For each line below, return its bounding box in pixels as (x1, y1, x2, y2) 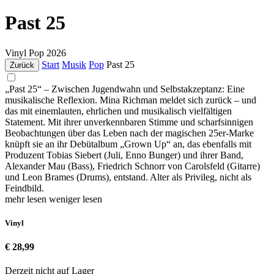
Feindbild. (5, 182, 44, 193)
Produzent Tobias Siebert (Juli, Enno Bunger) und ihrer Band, (5, 149, 243, 160)
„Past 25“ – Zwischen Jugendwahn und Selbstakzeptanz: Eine (5, 83, 245, 94)
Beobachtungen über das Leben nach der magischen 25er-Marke (5, 127, 254, 138)
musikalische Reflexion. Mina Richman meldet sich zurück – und (5, 94, 256, 105)
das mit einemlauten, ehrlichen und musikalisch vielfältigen (5, 105, 232, 116)
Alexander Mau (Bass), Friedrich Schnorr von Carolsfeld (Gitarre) (5, 160, 260, 171)
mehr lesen (5, 193, 49, 204)
